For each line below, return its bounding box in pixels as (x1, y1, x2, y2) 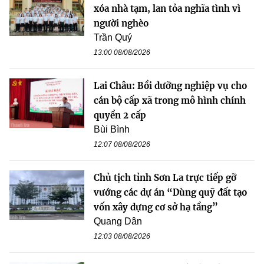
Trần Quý (94, 32, 132, 42)
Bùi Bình (94, 124, 130, 134)
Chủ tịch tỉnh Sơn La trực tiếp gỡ (94, 171, 236, 183)
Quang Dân (94, 216, 142, 226)
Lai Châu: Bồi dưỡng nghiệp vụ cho (94, 80, 247, 91)
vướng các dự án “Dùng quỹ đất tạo (94, 186, 247, 198)
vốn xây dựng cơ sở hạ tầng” (94, 201, 218, 213)
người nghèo (94, 17, 148, 29)
